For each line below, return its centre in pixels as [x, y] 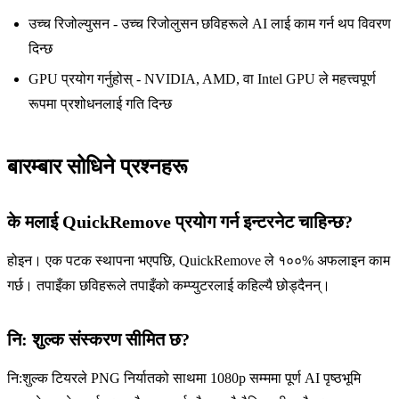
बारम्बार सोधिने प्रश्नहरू [98, 166]
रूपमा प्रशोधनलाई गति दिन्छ [100, 103]
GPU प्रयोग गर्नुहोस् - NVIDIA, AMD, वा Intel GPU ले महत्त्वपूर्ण [202, 78]
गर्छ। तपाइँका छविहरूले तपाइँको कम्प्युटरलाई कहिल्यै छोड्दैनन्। [169, 285]
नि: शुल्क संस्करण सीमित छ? [98, 339]
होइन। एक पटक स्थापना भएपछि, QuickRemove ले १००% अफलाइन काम [199, 260]
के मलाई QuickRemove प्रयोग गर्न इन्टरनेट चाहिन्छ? [180, 221]
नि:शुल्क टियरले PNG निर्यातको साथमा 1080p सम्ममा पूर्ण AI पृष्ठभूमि [184, 378]
